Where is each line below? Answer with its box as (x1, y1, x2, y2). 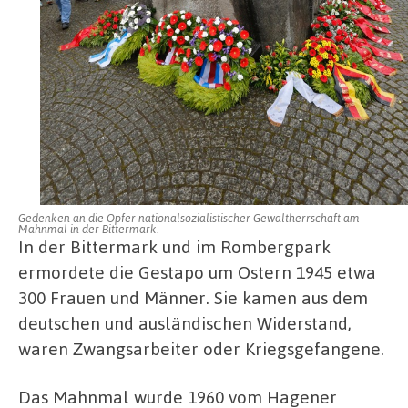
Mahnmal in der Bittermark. (18, 220, 158, 236)
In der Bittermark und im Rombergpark (18, 234, 331, 258)
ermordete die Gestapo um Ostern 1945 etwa (18, 260, 376, 283)
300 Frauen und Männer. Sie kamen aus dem (18, 285, 368, 309)
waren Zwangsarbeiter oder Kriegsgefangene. (18, 336, 384, 360)
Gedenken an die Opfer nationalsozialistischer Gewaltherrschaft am (18, 209, 360, 225)
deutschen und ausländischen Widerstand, (18, 311, 352, 334)
